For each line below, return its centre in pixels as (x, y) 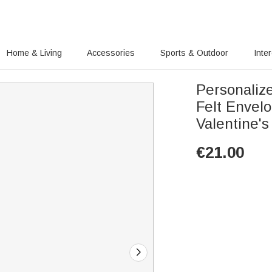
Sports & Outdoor (195, 53)
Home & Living (34, 53)
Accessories (111, 53)
